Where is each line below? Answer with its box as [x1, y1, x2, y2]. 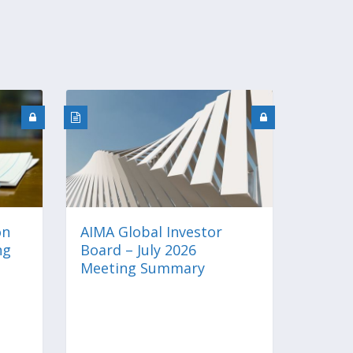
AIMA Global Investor [80, 221, 222, 241]
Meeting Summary [80, 258, 205, 277]
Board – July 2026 [80, 240, 196, 259]
